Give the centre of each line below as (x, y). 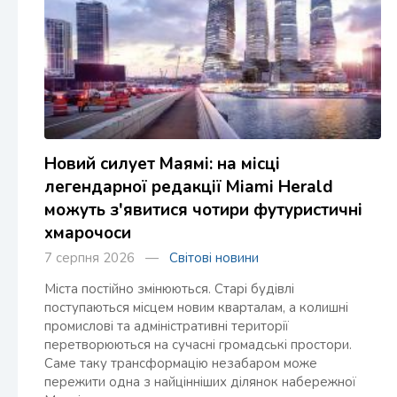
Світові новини (214, 258)
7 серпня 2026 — (107, 258)
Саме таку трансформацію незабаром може (181, 364)
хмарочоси (88, 234)
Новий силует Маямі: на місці (162, 164)
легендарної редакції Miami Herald (189, 187)
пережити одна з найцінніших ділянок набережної (200, 382)
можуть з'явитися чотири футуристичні (203, 210)
